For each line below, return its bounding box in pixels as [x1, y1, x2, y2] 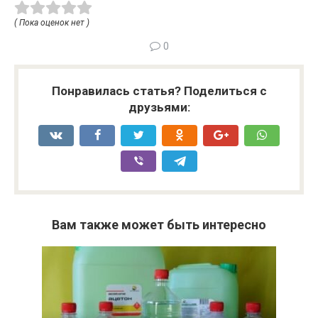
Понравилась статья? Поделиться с [51, 83, 267, 98]
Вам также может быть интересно [52, 216, 266, 232]
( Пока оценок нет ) [14, 17, 89, 28]
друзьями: [128, 99, 190, 114]
